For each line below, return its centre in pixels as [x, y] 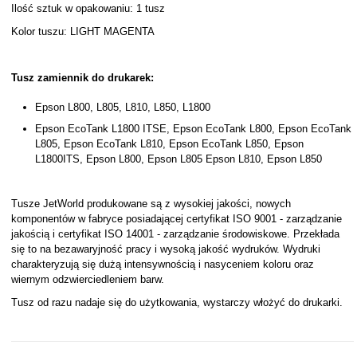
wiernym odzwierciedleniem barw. [87, 279]
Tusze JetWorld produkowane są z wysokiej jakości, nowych [151, 204]
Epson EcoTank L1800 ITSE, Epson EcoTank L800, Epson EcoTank [193, 129]
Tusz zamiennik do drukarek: [82, 78]
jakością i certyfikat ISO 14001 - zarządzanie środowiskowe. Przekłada [175, 234]
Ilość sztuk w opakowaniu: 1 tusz [88, 8]
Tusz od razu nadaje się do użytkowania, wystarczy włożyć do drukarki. [177, 302]
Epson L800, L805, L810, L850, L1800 [122, 107]
